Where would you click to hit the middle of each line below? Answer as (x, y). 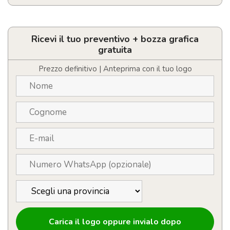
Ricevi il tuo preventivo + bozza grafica (115, 39)
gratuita (115, 50)
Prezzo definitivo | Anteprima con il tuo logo (115, 69)
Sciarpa (22, 10)
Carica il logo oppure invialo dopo (115, 222)
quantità (24, 28)
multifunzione (36, 19)
